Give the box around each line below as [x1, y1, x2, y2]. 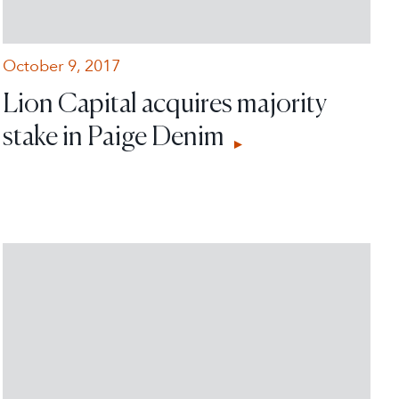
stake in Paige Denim [2, 118, 229, 152]
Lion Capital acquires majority [2, 85, 327, 119]
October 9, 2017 [2, 54, 120, 77]
